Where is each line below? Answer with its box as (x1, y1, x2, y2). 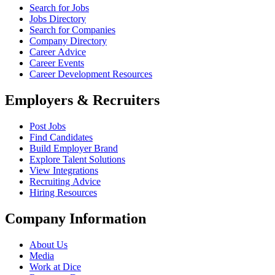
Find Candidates (29, 132, 93, 143)
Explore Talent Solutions (29, 154, 125, 165)
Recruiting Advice (29, 176, 101, 187)
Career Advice (29, 47, 86, 58)
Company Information (5, 211, 146, 227)
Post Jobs (29, 121, 66, 132)
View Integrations (29, 165, 98, 176)
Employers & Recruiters (5, 92, 160, 109)
